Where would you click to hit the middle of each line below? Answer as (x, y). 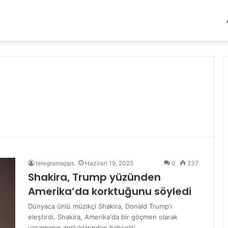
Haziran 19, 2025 (109, 163)
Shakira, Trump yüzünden (94, 177)
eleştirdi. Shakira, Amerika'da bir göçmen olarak (103, 217)
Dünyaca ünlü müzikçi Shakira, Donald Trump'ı (100, 206)
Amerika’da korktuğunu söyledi (110, 191)
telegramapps (55, 163)
